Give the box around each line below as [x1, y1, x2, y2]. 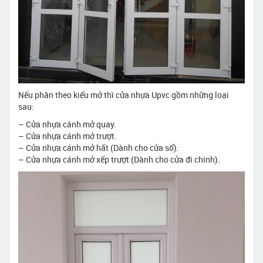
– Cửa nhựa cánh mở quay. [18, 119, 116, 130]
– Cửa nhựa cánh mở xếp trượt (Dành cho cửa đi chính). [18, 154, 220, 165]
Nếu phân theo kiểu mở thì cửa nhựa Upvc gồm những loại [18, 89, 229, 100]
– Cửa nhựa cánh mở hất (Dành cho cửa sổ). [18, 142, 179, 153]
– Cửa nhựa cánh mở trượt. [18, 130, 117, 141]
